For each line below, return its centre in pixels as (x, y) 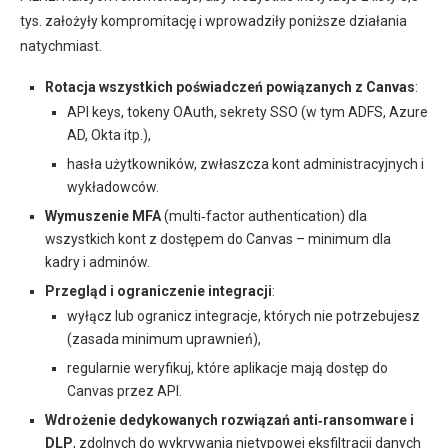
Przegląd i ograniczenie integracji (158, 291)
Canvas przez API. (124, 391)
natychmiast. (61, 46)
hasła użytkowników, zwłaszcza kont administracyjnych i (245, 164)
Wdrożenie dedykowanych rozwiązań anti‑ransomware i (229, 420)
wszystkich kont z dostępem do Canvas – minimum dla (218, 239)
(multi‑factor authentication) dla (264, 216)
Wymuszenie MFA (103, 216)
